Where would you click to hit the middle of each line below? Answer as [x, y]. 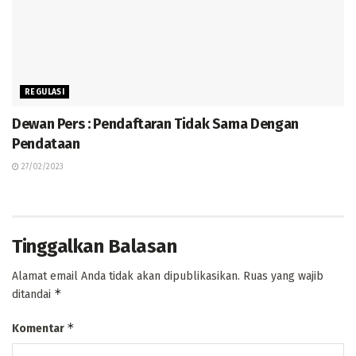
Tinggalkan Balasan [95, 247]
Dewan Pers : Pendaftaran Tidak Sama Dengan [155, 124]
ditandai [33, 295]
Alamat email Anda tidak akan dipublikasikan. [126, 277]
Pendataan [46, 144]
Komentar [39, 329]
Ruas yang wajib [283, 277]
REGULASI [45, 93]
